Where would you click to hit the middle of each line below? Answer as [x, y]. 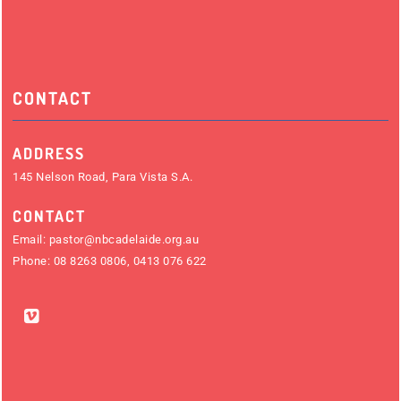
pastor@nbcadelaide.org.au [124, 240]
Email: [31, 240]
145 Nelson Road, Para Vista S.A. [102, 177]
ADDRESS [49, 154]
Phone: [33, 261]
